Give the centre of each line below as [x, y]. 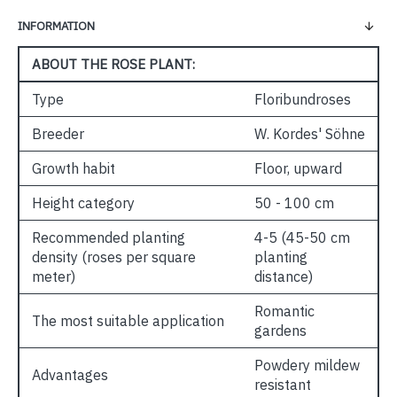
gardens [280, 331]
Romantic [284, 311]
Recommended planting [109, 237]
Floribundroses [303, 99]
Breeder [58, 134]
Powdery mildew [307, 365]
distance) [284, 276]
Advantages [70, 375]
